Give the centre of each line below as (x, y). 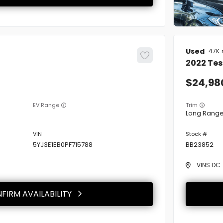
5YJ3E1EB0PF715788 (63, 144)
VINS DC (209, 165)
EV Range (46, 105)
